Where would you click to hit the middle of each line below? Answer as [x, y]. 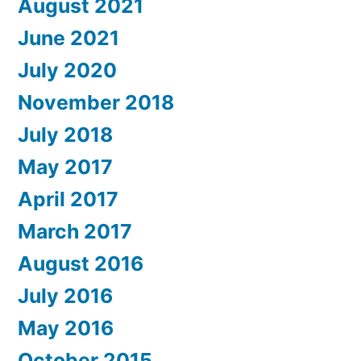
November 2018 [96, 102]
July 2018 [65, 135]
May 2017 [65, 167]
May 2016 [66, 328]
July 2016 [65, 296]
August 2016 [81, 263]
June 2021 [68, 38]
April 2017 [68, 199]
